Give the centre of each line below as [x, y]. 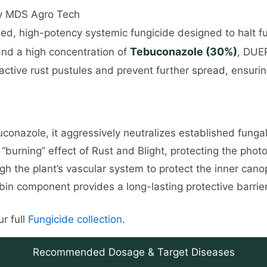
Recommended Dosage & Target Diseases [133, 252]
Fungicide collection [75, 220]
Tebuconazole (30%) [184, 51]
